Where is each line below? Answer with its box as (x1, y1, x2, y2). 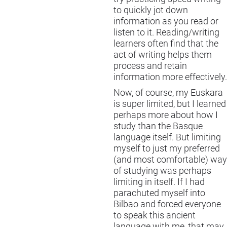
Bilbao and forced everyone (113, 199, 221, 209)
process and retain (113, 61, 187, 71)
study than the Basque (113, 121, 203, 131)
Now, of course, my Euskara (113, 87, 223, 98)
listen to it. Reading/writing (113, 27, 219, 37)
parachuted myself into (113, 187, 205, 198)
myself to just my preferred (113, 143, 220, 154)
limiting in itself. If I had (113, 176, 205, 187)
